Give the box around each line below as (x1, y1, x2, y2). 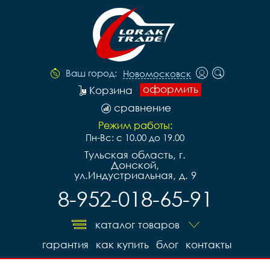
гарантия (42, 238, 89, 251)
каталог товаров (95, 218, 180, 231)
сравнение (114, 101, 171, 114)
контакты (186, 238, 231, 251)
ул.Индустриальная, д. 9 (74, 169, 196, 181)
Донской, (111, 159, 159, 171)
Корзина (89, 84, 133, 96)
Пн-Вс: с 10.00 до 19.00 (86, 132, 184, 143)
